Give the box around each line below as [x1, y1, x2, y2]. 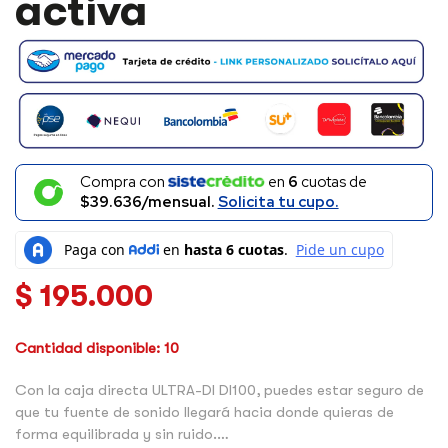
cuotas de [298, 172, 368, 193]
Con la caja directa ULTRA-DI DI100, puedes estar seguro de [15, 380, 424, 399]
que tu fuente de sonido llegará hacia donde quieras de [15, 402, 394, 421]
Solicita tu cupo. [217, 192, 339, 213]
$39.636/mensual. [79, 192, 218, 213]
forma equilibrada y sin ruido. [15, 424, 217, 443]
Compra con [79, 172, 168, 193]
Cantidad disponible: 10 [15, 338, 179, 357]
